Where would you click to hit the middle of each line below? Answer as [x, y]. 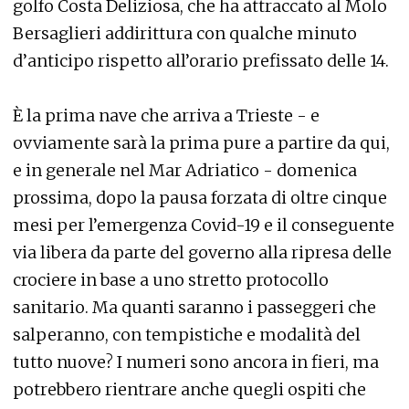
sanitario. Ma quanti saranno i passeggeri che [194, 307]
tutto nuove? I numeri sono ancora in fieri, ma [196, 362]
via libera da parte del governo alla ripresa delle [202, 252]
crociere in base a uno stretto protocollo [171, 280]
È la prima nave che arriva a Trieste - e [166, 115]
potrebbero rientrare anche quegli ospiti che [189, 389]
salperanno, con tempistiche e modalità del [187, 335]
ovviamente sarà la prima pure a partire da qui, [201, 143]
